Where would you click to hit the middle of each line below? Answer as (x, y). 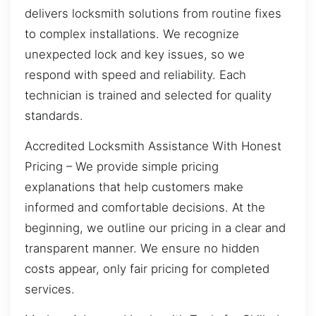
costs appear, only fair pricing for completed (147, 268)
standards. (54, 115)
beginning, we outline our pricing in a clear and (155, 227)
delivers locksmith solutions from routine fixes (153, 13)
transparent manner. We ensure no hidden (142, 248)
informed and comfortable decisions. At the (145, 207)
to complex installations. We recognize (132, 34)
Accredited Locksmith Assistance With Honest (153, 146)
